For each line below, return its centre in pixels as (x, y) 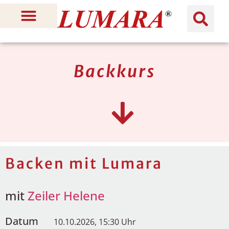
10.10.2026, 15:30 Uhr (95, 222)
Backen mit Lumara (84, 164)
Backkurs (114, 72)
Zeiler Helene (66, 196)
